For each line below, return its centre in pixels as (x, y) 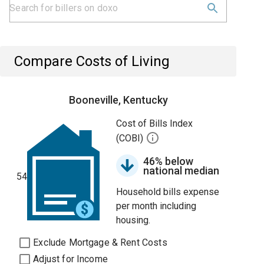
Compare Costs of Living (92, 61)
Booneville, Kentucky (118, 100)
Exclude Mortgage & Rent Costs (100, 242)
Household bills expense (168, 192)
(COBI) (131, 138)
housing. (133, 220)
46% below (169, 161)
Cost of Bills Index (155, 123)
